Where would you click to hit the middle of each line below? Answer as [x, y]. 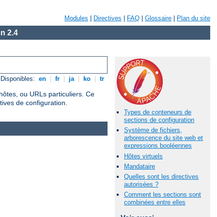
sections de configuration [159, 120]
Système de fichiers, [153, 130]
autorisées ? [141, 184]
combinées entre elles [155, 202]
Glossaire [158, 18]
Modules [76, 18]
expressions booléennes [158, 146]
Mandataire [139, 166]
